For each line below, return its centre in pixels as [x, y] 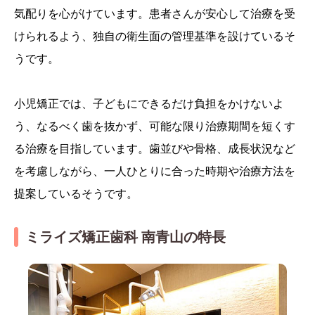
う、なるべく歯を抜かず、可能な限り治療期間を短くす [155, 126]
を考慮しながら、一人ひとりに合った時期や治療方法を [155, 171]
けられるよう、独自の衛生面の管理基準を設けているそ [155, 36]
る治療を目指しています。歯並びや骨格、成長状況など [155, 149]
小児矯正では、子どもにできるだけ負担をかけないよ [149, 104]
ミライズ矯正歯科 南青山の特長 [126, 237]
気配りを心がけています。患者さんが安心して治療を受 [155, 14]
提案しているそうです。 [76, 194]
